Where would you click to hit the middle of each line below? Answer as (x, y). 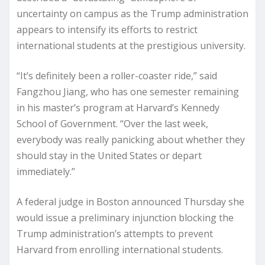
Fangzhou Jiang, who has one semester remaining (128, 92)
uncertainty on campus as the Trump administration (132, 14)
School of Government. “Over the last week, (112, 124)
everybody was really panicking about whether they (131, 140)
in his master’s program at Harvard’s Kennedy (118, 108)
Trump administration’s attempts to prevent (115, 234)
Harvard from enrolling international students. (120, 250)
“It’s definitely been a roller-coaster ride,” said (117, 76)
